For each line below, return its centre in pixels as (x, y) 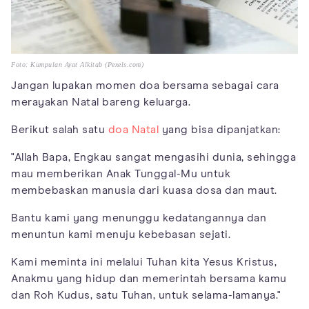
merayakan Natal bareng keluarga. (101, 102)
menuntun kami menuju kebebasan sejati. (121, 235)
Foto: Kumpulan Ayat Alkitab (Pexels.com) (77, 65)
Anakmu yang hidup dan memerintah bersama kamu (149, 279)
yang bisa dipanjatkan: (220, 130)
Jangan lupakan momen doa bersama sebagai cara (145, 86)
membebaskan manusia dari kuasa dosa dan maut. (144, 191)
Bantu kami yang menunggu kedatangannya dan (139, 218)
